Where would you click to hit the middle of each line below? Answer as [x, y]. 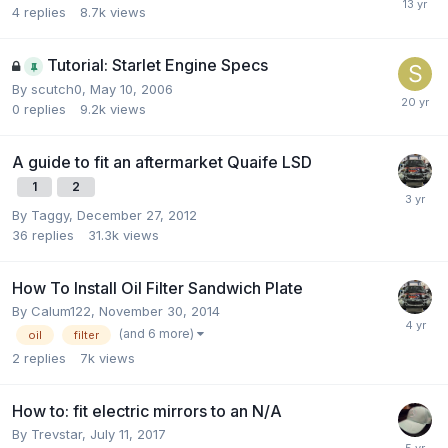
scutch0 [56, 89]
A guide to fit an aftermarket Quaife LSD [162, 162]
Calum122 [61, 311]
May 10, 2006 [131, 89]
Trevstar [56, 434]
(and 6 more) [158, 334]
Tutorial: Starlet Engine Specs [157, 64]
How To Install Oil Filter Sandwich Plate [157, 288]
